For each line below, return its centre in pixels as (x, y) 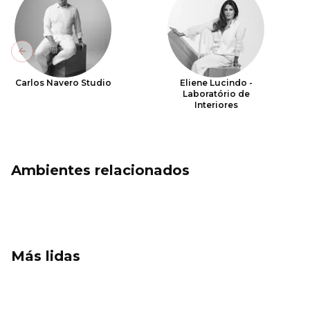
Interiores (216, 105)
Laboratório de (216, 94)
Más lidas (46, 256)
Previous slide (58, 57)
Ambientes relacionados (100, 170)
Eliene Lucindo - (216, 83)
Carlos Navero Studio (63, 83)
